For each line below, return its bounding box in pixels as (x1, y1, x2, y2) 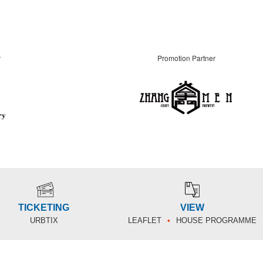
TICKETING (18, 202, 69, 213)
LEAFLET (128, 215, 161, 225)
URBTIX (29, 215, 58, 225)
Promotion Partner (157, 52, 215, 63)
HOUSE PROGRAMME (176, 215, 257, 225)
